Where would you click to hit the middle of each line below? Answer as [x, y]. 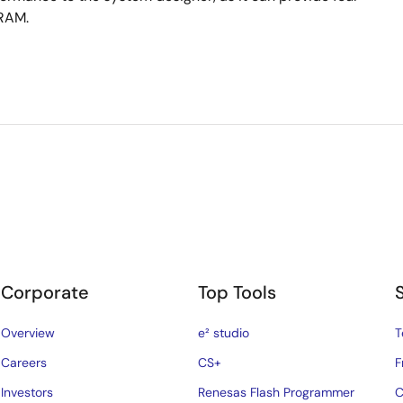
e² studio [224, 333]
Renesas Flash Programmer [277, 392]
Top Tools [237, 292]
